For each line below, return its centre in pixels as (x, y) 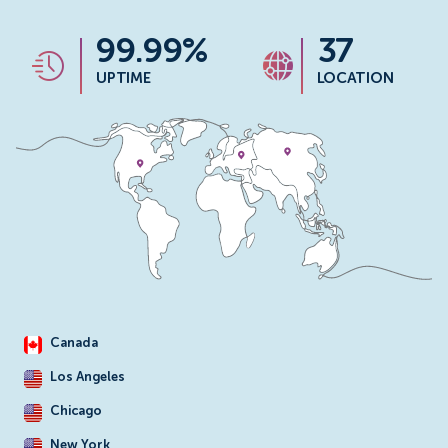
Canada (74, 343)
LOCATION (355, 78)
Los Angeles (87, 377)
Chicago (76, 411)
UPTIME (123, 78)
